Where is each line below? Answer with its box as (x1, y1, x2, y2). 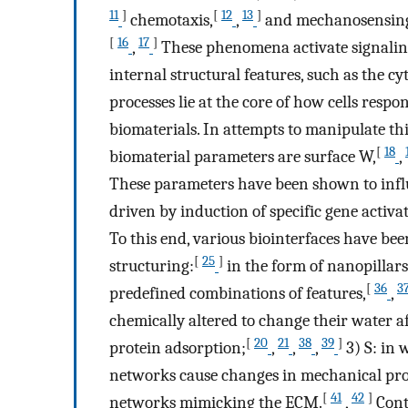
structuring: (109, 256, 194, 277)
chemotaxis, (127, 10, 213, 31)
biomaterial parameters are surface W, (109, 147, 376, 168)
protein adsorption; (109, 338, 246, 359)
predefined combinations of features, (109, 283, 366, 304)
